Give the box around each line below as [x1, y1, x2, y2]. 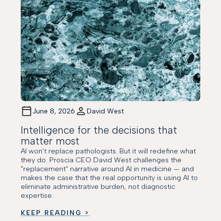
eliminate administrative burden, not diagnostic [21, 182, 176, 191]
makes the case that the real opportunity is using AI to [21, 173, 198, 183]
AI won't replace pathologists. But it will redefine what [21, 147, 196, 156]
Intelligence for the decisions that [21, 124, 178, 137]
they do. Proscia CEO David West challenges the [21, 155, 182, 165]
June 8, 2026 [33, 107, 75, 115]
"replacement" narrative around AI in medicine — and [21, 164, 194, 174]
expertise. [21, 191, 54, 200]
